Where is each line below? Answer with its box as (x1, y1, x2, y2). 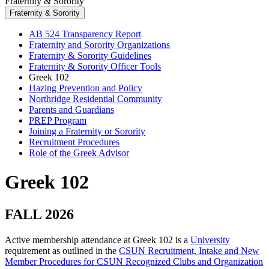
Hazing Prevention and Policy (29, 82, 142, 93)
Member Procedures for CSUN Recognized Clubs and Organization (5, 256, 263, 267)
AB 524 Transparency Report (29, 28, 141, 39)
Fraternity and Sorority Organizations (29, 39, 170, 50)
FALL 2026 (5, 206, 74, 222)
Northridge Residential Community (29, 93, 162, 104)
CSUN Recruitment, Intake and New (119, 245, 259, 256)
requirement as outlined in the (5, 245, 119, 256)
